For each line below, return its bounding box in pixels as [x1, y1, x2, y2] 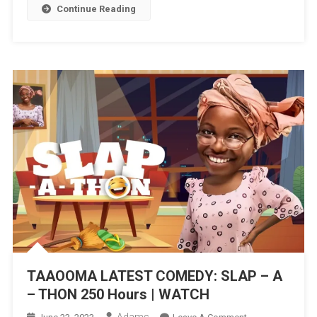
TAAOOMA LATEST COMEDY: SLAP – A [26, 267, 282, 284]
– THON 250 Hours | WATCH [26, 285, 209, 303]
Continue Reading [56, 4, 136, 15]
